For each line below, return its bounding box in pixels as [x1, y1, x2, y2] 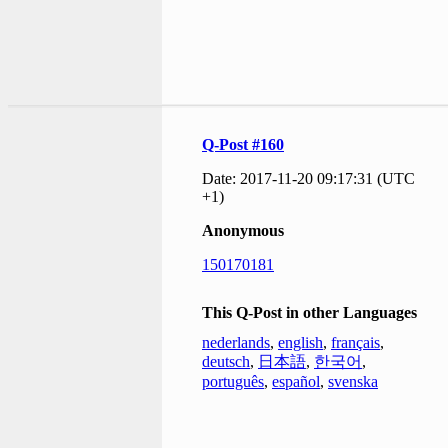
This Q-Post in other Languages [202, 303, 417, 321]
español [272, 372, 320, 390]
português [202, 372, 264, 390]
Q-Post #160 [202, 135, 284, 153]
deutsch [202, 352, 250, 370]
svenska [328, 372, 378, 390]
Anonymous [202, 221, 284, 239]
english [278, 333, 323, 351]
